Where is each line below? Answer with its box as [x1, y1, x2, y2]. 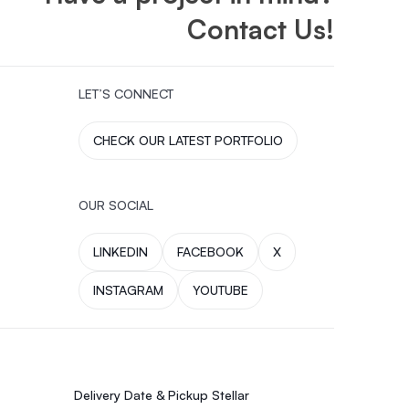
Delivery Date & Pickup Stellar [74, 387, 249, 403]
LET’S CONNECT [79, 86, 173, 101]
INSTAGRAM [93, 282, 163, 298]
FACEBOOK [177, 244, 244, 259]
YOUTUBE [193, 282, 248, 298]
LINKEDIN [93, 244, 148, 259]
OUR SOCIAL [79, 197, 153, 213]
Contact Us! [187, 13, 334, 46]
